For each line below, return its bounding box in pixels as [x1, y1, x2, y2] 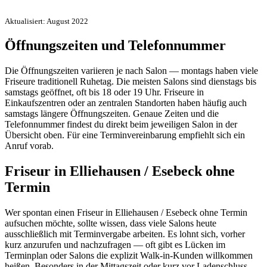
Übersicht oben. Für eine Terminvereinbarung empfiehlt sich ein [5, 130, 245, 141]
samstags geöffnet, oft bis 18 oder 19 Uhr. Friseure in [5, 87, 204, 98]
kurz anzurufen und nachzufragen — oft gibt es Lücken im [5, 240, 225, 250]
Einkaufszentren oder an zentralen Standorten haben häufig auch [5, 98, 247, 108]
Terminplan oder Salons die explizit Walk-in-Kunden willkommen [5, 250, 253, 261]
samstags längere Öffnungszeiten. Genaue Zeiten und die [5, 108, 219, 119]
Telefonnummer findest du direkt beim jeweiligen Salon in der [5, 119, 237, 130]
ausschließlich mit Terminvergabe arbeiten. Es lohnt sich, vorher [5, 229, 245, 240]
